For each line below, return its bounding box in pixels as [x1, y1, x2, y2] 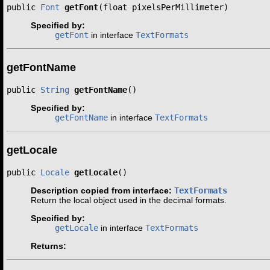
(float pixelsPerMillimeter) [98, 2, 228, 13]
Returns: [31, 241, 66, 251]
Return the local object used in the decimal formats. [31, 195, 227, 206]
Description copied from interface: [31, 186, 174, 196]
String [40, 85, 69, 95]
